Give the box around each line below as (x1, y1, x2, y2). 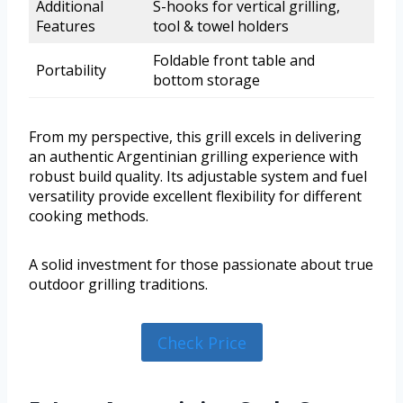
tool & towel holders (153, 16, 289, 37)
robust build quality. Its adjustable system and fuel (29, 166, 367, 187)
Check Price (157, 331, 246, 354)
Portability (36, 60, 106, 81)
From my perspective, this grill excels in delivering (29, 127, 362, 148)
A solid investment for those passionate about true (29, 255, 373, 275)
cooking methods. (29, 206, 148, 227)
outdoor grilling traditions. (29, 274, 208, 295)
